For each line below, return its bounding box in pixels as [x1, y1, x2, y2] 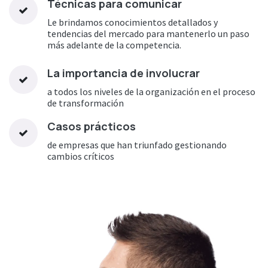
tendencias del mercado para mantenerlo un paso [47, 28, 249, 40]
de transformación [47, 97, 124, 109]
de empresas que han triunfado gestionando [47, 139, 227, 151]
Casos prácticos [47, 119, 136, 134]
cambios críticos [47, 150, 114, 163]
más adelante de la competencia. [47, 39, 181, 51]
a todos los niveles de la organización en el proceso [47, 86, 255, 98]
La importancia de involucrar [47, 66, 200, 81]
